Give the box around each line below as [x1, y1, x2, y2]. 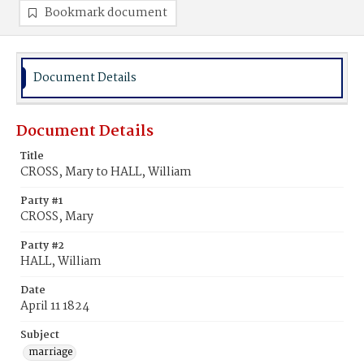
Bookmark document [45, 3, 167, 23]
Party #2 [20, 237, 64, 254]
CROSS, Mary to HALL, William [20, 162, 192, 182]
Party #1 [20, 193, 63, 210]
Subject [20, 327, 59, 344]
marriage [28, 344, 73, 361]
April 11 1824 [20, 297, 89, 316]
